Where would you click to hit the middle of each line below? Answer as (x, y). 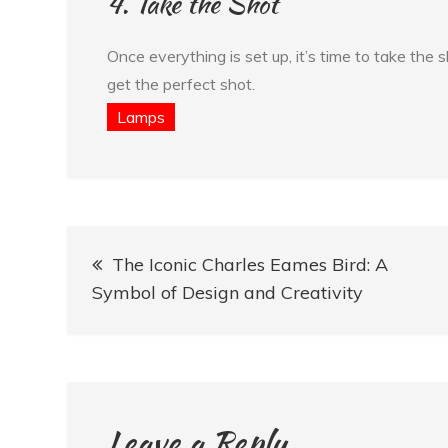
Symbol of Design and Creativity (228, 293)
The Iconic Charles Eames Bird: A (250, 265)
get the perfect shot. (181, 84)
